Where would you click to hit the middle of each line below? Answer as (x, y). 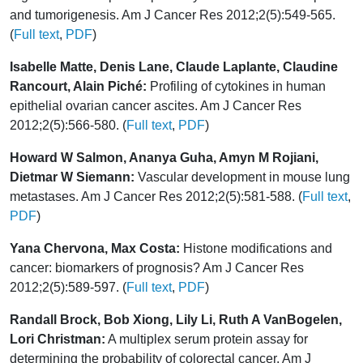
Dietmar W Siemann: (72, 177)
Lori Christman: (58, 339)
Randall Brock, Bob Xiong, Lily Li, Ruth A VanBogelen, (176, 319)
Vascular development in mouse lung (242, 177)
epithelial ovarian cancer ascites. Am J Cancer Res (156, 105)
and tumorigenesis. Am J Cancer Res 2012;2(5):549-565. (173, 15)
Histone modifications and (256, 248)
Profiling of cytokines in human (236, 86)
